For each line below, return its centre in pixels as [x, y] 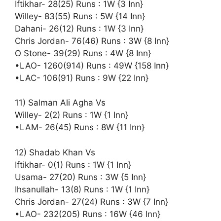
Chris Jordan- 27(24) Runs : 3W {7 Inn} [92, 202]
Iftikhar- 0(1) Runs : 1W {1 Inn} [73, 165]
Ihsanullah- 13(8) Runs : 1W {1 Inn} [82, 189]
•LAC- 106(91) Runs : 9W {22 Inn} [82, 78]
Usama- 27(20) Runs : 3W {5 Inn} [80, 177]
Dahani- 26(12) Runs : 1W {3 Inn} [79, 28]
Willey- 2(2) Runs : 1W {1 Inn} [72, 115]
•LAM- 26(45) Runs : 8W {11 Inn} [80, 127]
